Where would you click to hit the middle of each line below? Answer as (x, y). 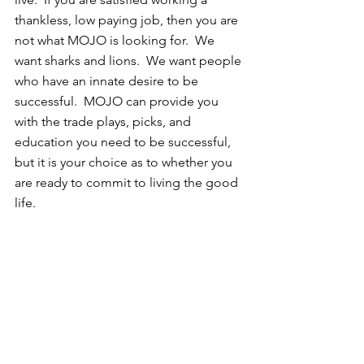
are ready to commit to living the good (128, 182)
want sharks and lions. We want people (130, 60)
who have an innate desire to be (108, 80)
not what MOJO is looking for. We (116, 40)
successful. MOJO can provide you (118, 101)
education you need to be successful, (124, 141)
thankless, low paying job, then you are (128, 19)
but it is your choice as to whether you (125, 162)
